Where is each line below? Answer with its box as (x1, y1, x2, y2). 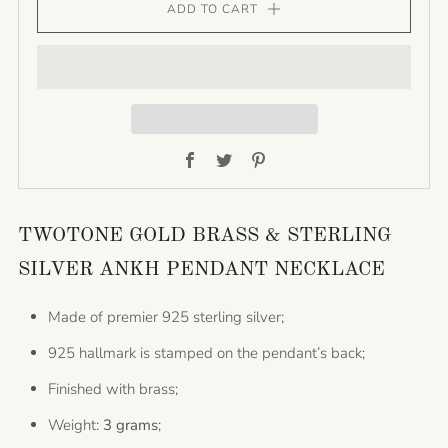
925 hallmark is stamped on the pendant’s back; (48, 343, 365, 363)
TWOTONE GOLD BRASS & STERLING (18, 226, 391, 246)
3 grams (103, 415, 158, 435)
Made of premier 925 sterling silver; (48, 307, 284, 327)
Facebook (197, 140, 264, 162)
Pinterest (265, 140, 327, 162)
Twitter (231, 140, 280, 162)
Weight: (48, 415, 103, 435)
